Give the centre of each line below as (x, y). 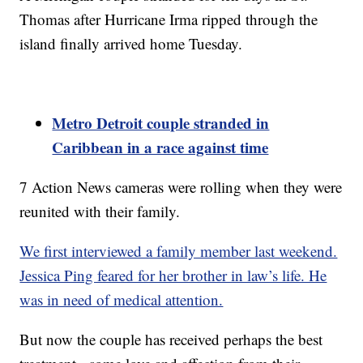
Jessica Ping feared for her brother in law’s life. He (173, 275)
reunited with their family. (100, 211)
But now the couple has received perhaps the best (171, 340)
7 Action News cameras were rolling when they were (181, 187)
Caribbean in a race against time (160, 147)
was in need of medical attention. (122, 300)
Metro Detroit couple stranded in (161, 123)
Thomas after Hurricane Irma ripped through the (169, 19)
